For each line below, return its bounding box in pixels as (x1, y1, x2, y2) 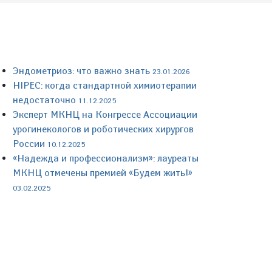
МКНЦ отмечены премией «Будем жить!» (13, 167, 192, 178)
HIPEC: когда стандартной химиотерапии (13, 80, 197, 91)
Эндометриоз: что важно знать (13, 65, 152, 76)
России (13, 138, 47, 149)
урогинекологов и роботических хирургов (13, 123, 194, 135)
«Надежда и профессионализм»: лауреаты (13, 152, 199, 164)
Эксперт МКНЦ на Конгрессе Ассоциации (13, 109, 197, 120)
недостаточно (13, 94, 78, 106)
